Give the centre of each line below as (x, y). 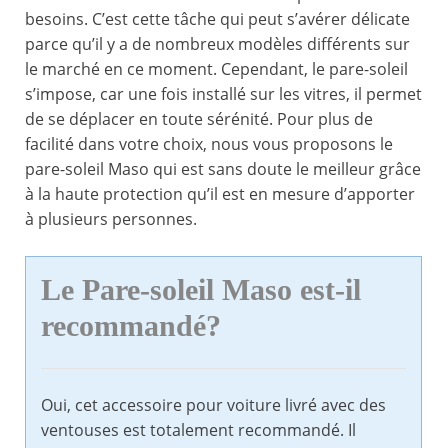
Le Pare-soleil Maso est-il (201, 290)
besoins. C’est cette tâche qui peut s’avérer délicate (217, 19)
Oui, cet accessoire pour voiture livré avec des (213, 405)
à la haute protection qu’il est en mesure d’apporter (220, 194)
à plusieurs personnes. (111, 219)
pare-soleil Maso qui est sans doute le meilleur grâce (223, 169)
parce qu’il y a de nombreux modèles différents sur (217, 44)
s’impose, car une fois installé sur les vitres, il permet (223, 94)
